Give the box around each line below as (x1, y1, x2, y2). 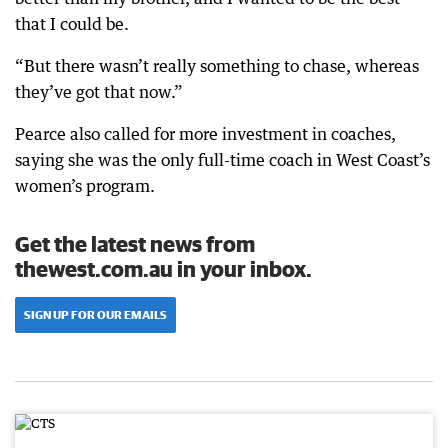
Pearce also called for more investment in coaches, (15, 124, 396, 145)
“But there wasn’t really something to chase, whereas (15, 56, 419, 77)
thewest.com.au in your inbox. (15, 256, 312, 282)
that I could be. (15, 14, 129, 35)
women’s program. (15, 176, 155, 197)
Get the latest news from (15, 231, 255, 257)
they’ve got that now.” (15, 82, 183, 103)
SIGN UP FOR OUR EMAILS (24, 308, 167, 322)
